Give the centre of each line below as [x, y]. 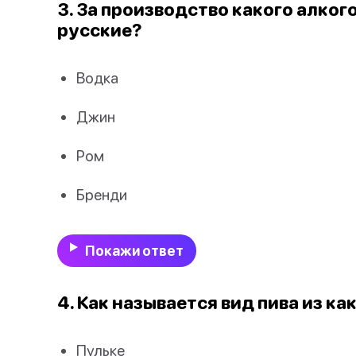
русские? [100, 29]
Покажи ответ [134, 251]
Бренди [102, 195]
